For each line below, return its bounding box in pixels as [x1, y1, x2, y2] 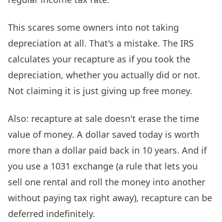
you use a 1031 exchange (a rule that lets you [8, 160, 198, 172]
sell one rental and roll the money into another [8, 175, 205, 188]
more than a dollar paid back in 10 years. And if [8, 144, 207, 156]
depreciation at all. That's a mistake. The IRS [8, 37, 194, 49]
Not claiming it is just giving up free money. [8, 84, 192, 97]
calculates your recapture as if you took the [8, 53, 190, 65]
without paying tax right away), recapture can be [8, 191, 212, 204]
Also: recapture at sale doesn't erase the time [8, 112, 199, 124]
